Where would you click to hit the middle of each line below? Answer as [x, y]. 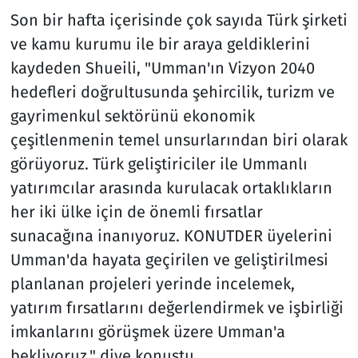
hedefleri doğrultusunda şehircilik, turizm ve [172, 91]
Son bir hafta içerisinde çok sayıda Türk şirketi [179, 20]
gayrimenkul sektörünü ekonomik [132, 115]
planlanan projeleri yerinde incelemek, [152, 283]
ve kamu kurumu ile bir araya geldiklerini [160, 44]
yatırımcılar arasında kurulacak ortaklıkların [171, 187]
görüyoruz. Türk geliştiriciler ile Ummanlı [159, 163]
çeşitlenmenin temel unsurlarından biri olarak [179, 139]
